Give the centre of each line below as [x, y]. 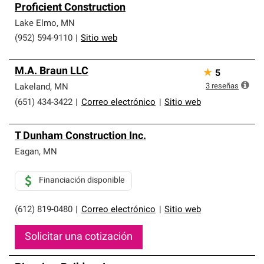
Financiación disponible [82, 181]
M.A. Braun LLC [52, 72]
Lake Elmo [36, 24]
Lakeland [32, 88]
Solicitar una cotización [79, 237]
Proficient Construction [70, 8]
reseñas [225, 86]
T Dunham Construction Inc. [80, 136]
